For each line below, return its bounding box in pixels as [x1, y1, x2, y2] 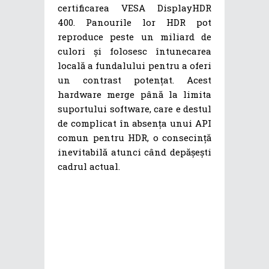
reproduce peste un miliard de [58, 31, 211, 43]
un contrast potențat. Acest [58, 74, 211, 86]
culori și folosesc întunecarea [58, 45, 211, 58]
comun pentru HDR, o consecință [58, 131, 211, 144]
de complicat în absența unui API [58, 117, 211, 130]
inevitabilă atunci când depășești [58, 146, 211, 159]
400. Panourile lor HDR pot [58, 16, 211, 29]
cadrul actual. [58, 160, 120, 173]
